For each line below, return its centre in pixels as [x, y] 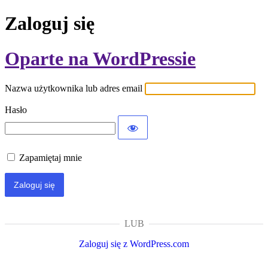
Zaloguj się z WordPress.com [134, 244]
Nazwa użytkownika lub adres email [74, 89]
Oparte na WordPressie [100, 58]
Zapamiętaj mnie [51, 158]
